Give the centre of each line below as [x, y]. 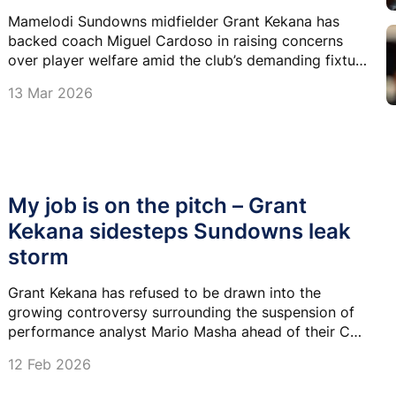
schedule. [39, 80]
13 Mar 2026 [50, 93]
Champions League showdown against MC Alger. [172, 350]
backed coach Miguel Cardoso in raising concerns [175, 41]
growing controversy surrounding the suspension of [181, 312]
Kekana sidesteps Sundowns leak [179, 231]
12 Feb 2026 [49, 364]
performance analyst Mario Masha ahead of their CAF [188, 331]
